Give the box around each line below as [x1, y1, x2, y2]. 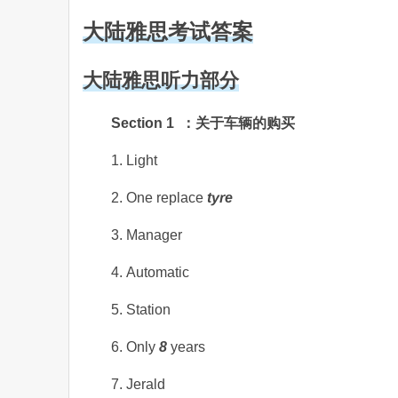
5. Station [111, 302, 171, 317]
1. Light [111, 153, 157, 168]
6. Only [111, 339, 159, 354]
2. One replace [111, 190, 207, 205]
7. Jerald [111, 377, 165, 392]
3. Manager [111, 227, 182, 243]
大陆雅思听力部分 [83, 69, 239, 92]
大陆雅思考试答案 [83, 20, 253, 44]
